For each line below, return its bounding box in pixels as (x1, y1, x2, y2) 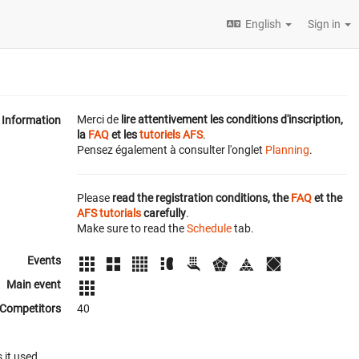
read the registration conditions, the (112, 192, 291, 204)
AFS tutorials (77, 207, 141, 220)
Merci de (77, 113, 121, 126)
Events (27, 254, 61, 267)
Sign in (308, 18, 343, 30)
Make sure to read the (77, 222, 187, 235)
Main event (6, 278, 61, 291)
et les (109, 128, 139, 141)
